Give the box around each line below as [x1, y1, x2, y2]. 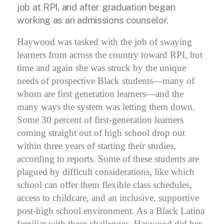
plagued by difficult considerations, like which [17, 166, 194, 177]
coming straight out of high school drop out [17, 127, 185, 138]
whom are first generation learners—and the [17, 88, 183, 99]
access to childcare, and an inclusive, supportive [17, 192, 199, 203]
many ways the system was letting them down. [17, 101, 195, 112]
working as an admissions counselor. [17, 14, 169, 25]
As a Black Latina [134, 205, 204, 216]
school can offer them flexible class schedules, [17, 179, 192, 190]
